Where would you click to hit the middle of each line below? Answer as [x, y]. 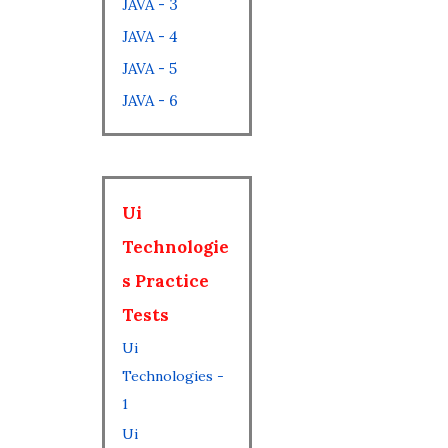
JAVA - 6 [150, 100]
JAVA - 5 [149, 68]
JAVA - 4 [150, 36]
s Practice [165, 281]
